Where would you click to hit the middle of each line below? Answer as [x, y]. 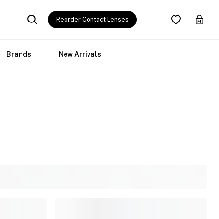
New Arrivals [80, 54]
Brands [19, 54]
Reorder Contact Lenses [92, 19]
